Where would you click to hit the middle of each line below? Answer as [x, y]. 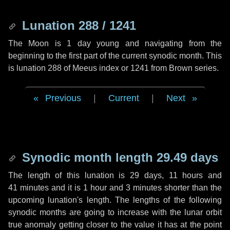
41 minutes [28, 188]
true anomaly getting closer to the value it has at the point [115, 225]
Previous [63, 98]
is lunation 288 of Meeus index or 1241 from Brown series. [113, 68]
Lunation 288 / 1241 [77, 25]
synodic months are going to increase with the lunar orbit [115, 212]
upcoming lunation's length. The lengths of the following [115, 200]
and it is [66, 188]
